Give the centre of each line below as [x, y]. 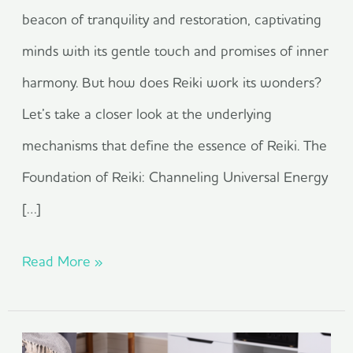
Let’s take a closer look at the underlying [147, 113]
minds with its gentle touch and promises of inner [176, 50]
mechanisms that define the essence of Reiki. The [175, 145]
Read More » [63, 261]
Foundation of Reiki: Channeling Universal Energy [175, 176]
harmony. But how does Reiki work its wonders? [172, 82]
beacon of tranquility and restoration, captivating [172, 19]
